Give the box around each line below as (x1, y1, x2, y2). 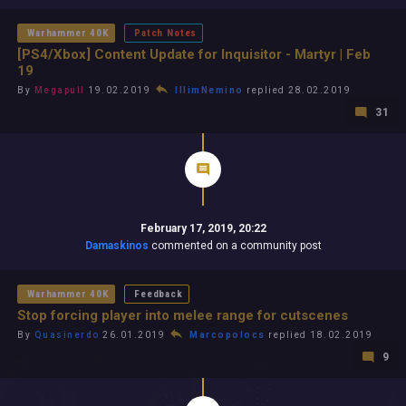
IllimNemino (175, 84, 244, 95)
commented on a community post (148, 238, 322, 252)
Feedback (134, 287, 183, 300)
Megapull (34, 84, 85, 95)
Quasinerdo (34, 329, 100, 340)
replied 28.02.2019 (243, 84, 351, 95)
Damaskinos (84, 238, 149, 252)
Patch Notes (134, 26, 198, 39)
